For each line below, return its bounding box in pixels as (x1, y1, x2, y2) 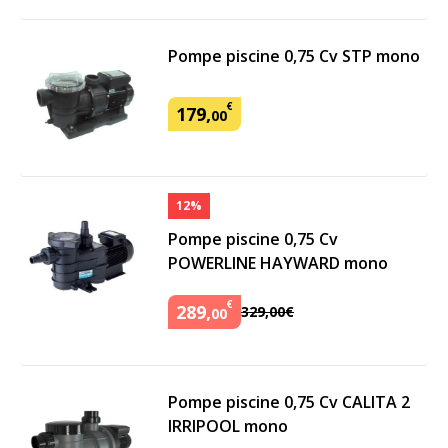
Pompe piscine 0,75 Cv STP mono (168, 45, 420, 67)
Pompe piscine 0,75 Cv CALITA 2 (168, 391, 410, 413)
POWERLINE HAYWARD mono (168, 252, 388, 274)
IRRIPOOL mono (168, 415, 288, 437)
